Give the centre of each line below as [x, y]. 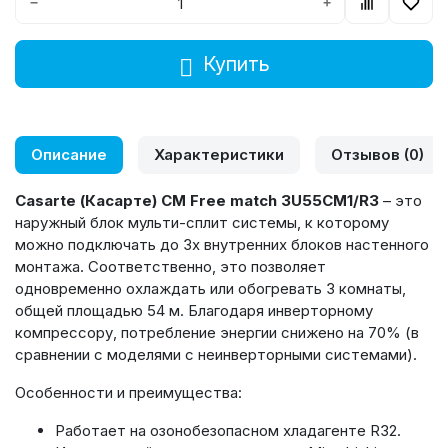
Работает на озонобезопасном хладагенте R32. [228, 430]
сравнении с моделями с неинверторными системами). [216, 354]
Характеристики [219, 154]
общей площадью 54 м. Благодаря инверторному [194, 310]
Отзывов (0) [377, 154]
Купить [236, 64]
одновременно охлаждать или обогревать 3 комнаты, [210, 288]
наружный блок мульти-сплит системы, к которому [202, 222]
